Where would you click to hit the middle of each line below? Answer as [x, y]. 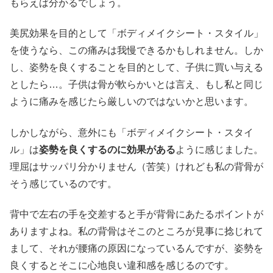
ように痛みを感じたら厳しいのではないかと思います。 [132, 102]
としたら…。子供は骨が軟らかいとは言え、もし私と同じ [136, 85]
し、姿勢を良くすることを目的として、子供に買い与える [136, 68]
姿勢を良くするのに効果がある [107, 149]
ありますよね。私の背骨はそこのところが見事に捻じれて [136, 231]
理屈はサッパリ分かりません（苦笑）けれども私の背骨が [136, 166]
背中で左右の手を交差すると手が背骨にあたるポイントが [136, 214]
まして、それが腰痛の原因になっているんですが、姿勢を [136, 248]
